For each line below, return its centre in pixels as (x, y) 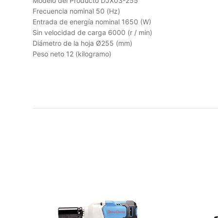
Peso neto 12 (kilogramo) (72, 54)
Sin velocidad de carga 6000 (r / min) (92, 32)
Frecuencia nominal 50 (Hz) (76, 11)
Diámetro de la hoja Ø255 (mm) (82, 43)
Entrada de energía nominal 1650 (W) (92, 22)
